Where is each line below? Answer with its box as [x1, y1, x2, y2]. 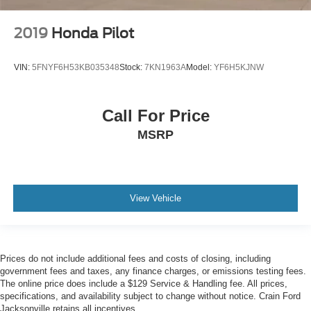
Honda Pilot [51, 24, 134, 42]
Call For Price [101, 106, 210, 125]
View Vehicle [130, 193, 181, 204]
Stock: [119, 62, 144, 73]
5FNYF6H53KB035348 [32, 62, 119, 73]
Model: [186, 62, 214, 73]
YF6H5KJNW [214, 62, 264, 73]
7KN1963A [144, 62, 186, 73]
